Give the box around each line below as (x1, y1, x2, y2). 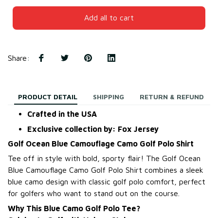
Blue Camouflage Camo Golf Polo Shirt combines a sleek (8, 165, 203, 175)
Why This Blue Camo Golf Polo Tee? (8, 203, 140, 213)
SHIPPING (93, 92, 124, 101)
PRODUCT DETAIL (18, 92, 77, 101)
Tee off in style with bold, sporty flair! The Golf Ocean (8, 154, 200, 163)
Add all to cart (84, 13, 134, 22)
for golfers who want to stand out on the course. (8, 189, 180, 198)
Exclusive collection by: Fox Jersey (27, 124, 159, 133)
